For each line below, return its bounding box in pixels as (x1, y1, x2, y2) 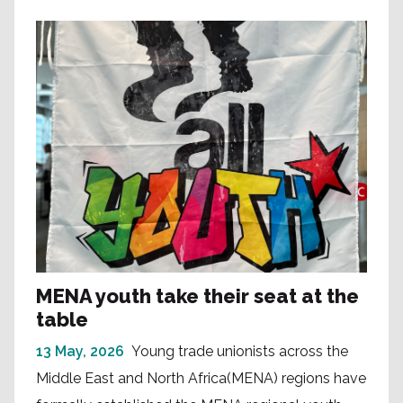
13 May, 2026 (36, 342, 124, 360)
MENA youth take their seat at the (36, 283, 359, 308)
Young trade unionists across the (131, 342, 348, 360)
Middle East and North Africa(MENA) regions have (36, 369, 366, 387)
